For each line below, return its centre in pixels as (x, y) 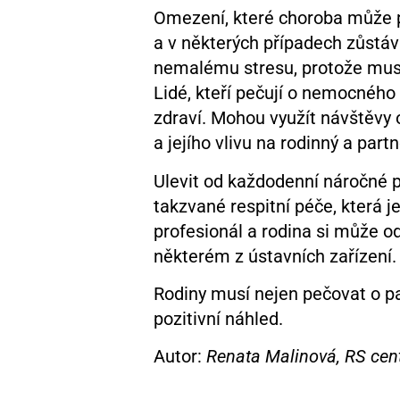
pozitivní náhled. (218, 319)
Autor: (180, 357)
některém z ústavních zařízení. (275, 256)
